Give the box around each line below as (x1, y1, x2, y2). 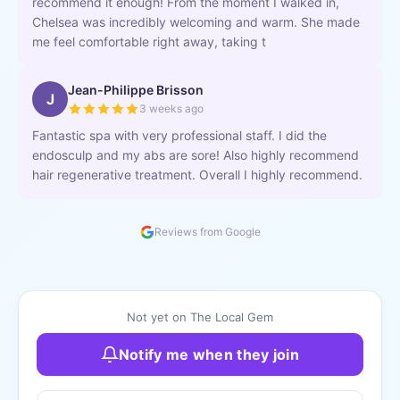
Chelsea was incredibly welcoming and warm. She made (32, 14, 360, 29)
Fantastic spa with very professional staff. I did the (32, 128, 327, 143)
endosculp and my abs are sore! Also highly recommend (32, 147, 359, 162)
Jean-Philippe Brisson (68, 82, 204, 97)
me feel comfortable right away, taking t (32, 34, 266, 49)
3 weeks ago (139, 102, 204, 115)
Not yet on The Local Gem (127, 310, 273, 324)
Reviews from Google (154, 225, 261, 238)
